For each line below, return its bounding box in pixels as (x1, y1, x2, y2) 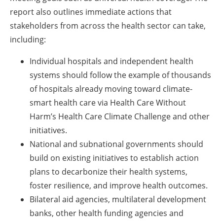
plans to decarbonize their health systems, (30, 166, 187, 178)
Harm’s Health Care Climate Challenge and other (30, 111, 210, 122)
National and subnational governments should (30, 139, 203, 150)
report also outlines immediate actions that (10, 6, 172, 18)
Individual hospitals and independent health (30, 56, 193, 67)
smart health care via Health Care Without (30, 97, 186, 109)
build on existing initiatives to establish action (30, 152, 199, 164)
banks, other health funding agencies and (30, 208, 184, 219)
